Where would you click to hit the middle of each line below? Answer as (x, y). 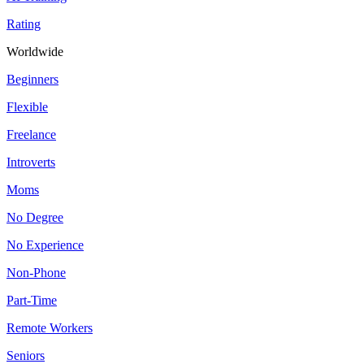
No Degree (35, 218)
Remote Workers (50, 328)
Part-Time (32, 301)
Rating (24, 24)
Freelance (31, 135)
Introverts (31, 162)
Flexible (27, 107)
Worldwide (35, 52)
